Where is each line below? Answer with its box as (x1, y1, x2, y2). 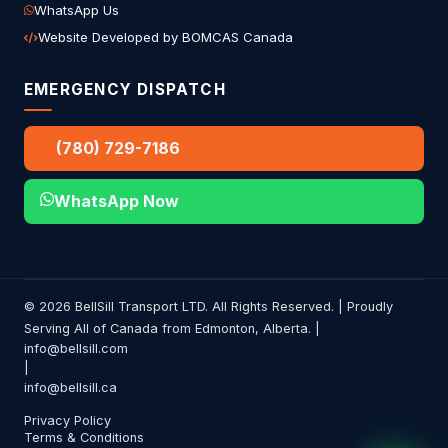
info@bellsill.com (24, 341, 128, 357)
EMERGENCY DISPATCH (24, 80, 226, 100)
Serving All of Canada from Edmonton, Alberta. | (24, 321, 320, 337)
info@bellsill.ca (24, 380, 117, 396)
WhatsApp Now (54, 191, 179, 212)
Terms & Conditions (24, 430, 144, 446)
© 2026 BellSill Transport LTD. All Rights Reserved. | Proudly (24, 299, 393, 315)
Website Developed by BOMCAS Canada (38, 29, 293, 46)
